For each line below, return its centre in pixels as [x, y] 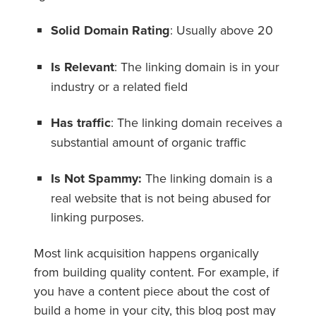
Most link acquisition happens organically [146, 253]
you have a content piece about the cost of [152, 291]
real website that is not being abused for [161, 197]
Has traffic [81, 122]
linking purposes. [99, 217]
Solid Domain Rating [110, 30]
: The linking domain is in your [197, 66]
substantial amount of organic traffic [148, 142]
